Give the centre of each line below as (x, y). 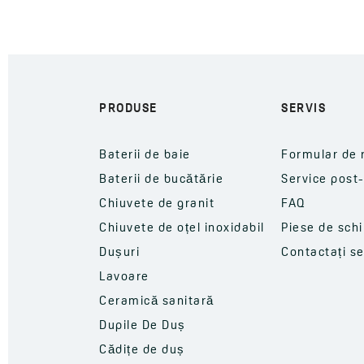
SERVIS (303, 109)
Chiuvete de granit (157, 204)
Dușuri (119, 253)
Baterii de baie (145, 155)
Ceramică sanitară (157, 301)
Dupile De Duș (143, 326)
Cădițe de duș (142, 350)
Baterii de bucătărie (161, 180)
